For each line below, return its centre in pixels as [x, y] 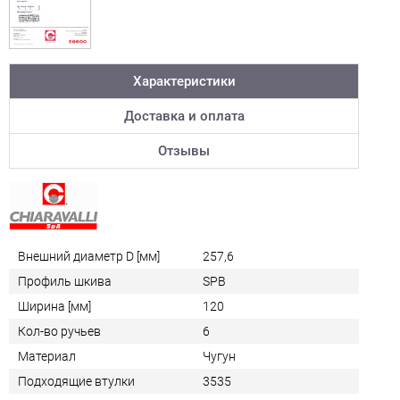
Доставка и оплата [184, 117]
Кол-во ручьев [59, 332]
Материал [47, 357]
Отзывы [184, 151]
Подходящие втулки [76, 382]
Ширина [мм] [54, 307]
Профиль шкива [65, 282]
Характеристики [184, 82]
